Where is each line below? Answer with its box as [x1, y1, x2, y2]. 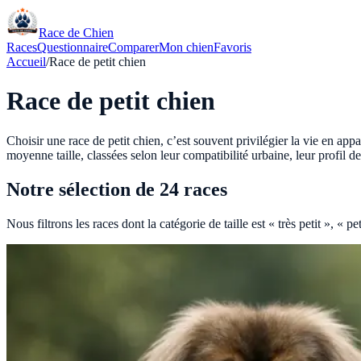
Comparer [108, 40, 159, 54]
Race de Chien [39, 26, 114, 39]
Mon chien [159, 40, 214, 54]
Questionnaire [37, 40, 108, 54]
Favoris [214, 40, 251, 54]
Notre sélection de [6, 178, 160, 200]
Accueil [6, 55, 46, 68]
